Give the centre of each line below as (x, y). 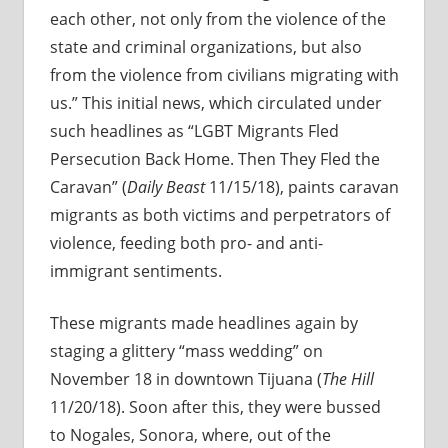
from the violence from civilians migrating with (224, 75)
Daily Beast (165, 187)
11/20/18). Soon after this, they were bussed (215, 407)
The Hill (347, 379)
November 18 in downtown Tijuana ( (185, 379)
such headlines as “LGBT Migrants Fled (194, 131)
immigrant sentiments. (135, 271)
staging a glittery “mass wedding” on (186, 351)
